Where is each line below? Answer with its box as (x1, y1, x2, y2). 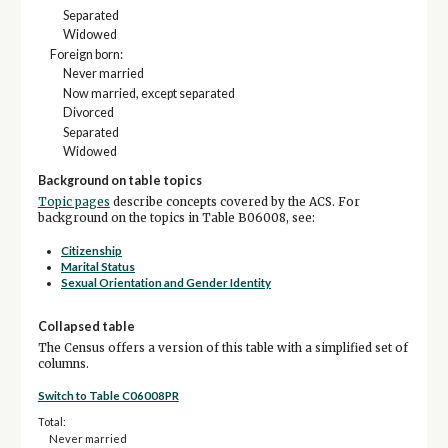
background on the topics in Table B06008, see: (37, 210, 315, 225)
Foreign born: (50, 46, 124, 62)
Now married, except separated (62, 85, 235, 101)
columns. (37, 357, 89, 372)
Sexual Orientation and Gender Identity (61, 276, 272, 290)
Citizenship (61, 244, 123, 258)
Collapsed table (37, 319, 135, 335)
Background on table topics (37, 173, 202, 189)
